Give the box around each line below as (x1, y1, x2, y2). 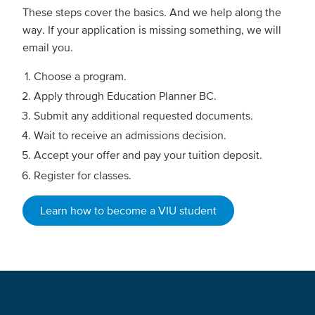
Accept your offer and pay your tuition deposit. (34, 148, 265, 162)
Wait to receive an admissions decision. (34, 129, 229, 142)
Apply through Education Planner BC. (34, 89, 219, 102)
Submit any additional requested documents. (34, 109, 256, 122)
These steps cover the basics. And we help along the (22, 5, 281, 18)
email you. (22, 40, 73, 53)
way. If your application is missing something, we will (22, 22, 281, 36)
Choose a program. (34, 69, 129, 82)
